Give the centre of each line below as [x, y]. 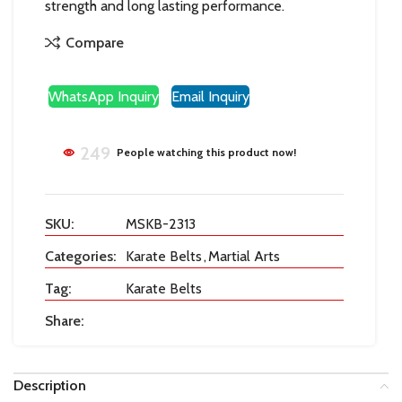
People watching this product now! [206, 153]
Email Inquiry [210, 97]
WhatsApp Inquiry [104, 97]
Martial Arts [244, 256]
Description [50, 385]
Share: [65, 320]
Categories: [81, 256]
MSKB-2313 [161, 223]
